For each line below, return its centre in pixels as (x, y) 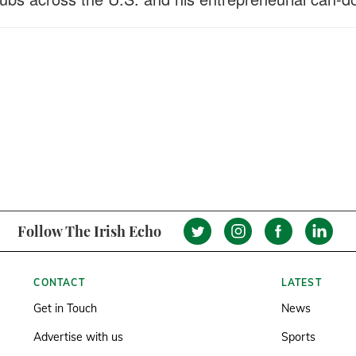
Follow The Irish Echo (89, 231)
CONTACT (59, 282)
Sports (298, 337)
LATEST (301, 282)
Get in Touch (66, 308)
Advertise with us (79, 337)
